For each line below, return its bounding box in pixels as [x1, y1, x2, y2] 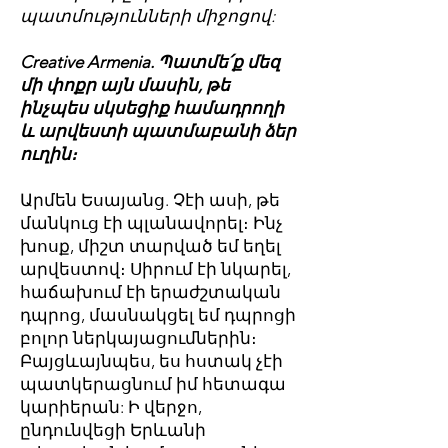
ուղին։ [20, 144, 77, 164]
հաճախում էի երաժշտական [20, 282, 281, 302]
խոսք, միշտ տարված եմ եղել [20, 236, 281, 256]
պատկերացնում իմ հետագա [20, 374, 286, 394]
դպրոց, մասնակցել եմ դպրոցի [20, 305, 296, 325]
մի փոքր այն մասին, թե [20, 75, 230, 95]
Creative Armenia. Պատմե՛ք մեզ [20, 52, 280, 72]
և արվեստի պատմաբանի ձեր [20, 121, 296, 141]
